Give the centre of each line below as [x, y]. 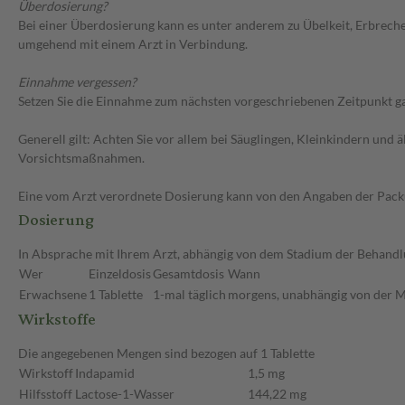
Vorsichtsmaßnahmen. [81, 158]
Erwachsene [53, 295]
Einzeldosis [120, 274]
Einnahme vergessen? [77, 82]
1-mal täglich [189, 295]
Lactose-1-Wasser [125, 394]
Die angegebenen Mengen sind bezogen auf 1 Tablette [166, 353]
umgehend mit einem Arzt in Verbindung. [133, 44]
